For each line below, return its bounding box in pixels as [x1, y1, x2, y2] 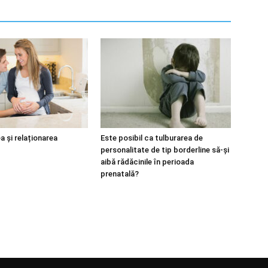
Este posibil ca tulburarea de [100, 133, 203, 142]
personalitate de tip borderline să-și [100, 145, 229, 154]
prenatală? [100, 169, 139, 178]
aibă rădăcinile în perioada [100, 157, 194, 166]
